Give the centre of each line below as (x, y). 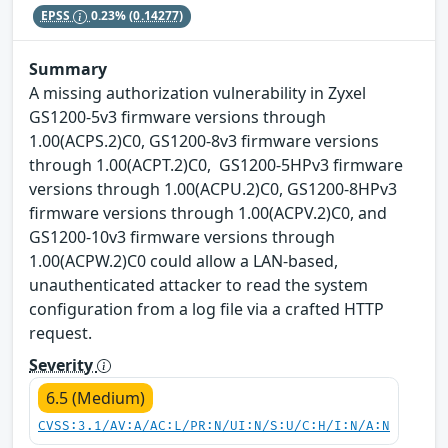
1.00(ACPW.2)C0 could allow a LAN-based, (183, 260)
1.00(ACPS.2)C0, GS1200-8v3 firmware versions (204, 140)
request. (60, 332)
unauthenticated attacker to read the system (198, 284)
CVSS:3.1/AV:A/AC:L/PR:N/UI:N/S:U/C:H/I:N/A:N (214, 426)
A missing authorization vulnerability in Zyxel (197, 92)
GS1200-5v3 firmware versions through (177, 116)
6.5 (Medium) (95, 397)
